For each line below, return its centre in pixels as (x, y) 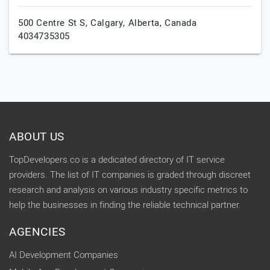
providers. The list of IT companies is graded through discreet (130, 175)
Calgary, (109, 23)
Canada (181, 23)
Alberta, (146, 23)
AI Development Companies (64, 255)
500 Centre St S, (55, 23)
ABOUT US (37, 137)
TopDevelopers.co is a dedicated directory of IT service (117, 160)
